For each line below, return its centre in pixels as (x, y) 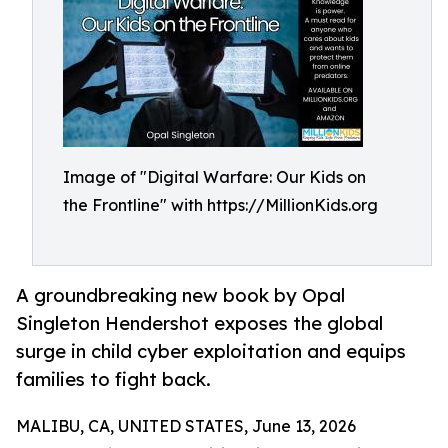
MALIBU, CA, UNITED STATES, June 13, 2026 (186, 426)
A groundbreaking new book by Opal (180, 295)
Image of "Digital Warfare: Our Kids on (214, 177)
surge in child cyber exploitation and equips (211, 351)
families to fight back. (113, 379)
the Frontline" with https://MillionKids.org (220, 205)
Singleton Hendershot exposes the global (199, 323)
